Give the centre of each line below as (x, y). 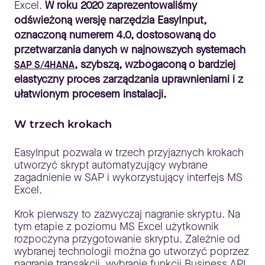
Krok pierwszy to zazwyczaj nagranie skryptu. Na (127, 214)
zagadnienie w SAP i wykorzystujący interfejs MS (128, 177)
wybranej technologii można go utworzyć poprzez (132, 251)
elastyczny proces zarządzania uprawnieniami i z (129, 79)
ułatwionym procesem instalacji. (90, 94)
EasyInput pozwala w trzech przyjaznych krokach (129, 153)
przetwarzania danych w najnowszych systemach (130, 50)
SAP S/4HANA (44, 65)
